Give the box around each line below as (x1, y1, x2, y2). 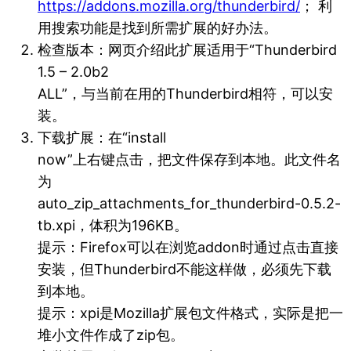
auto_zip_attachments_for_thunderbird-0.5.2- (38, 195, 341, 212)
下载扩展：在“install (38, 129, 166, 146)
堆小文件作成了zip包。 (38, 327, 184, 343)
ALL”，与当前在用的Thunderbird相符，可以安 (38, 85, 333, 102)
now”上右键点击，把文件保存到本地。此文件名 (38, 151, 341, 168)
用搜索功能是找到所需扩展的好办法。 (38, 20, 277, 36)
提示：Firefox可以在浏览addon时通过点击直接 (38, 239, 338, 255)
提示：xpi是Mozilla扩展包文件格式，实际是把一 (38, 305, 343, 321)
